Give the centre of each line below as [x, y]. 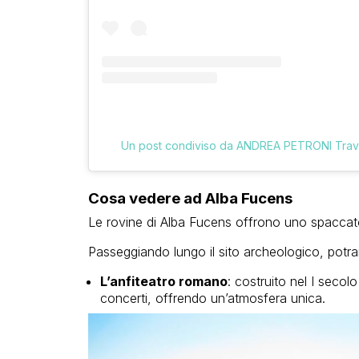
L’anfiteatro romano [163, 282]
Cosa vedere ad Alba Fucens [190, 199]
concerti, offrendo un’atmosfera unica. [212, 298]
